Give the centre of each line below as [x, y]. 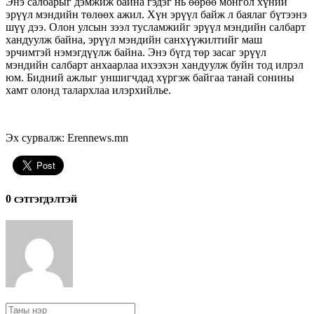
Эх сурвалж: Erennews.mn [67, 137]
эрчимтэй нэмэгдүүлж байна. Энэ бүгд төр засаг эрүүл [136, 52]
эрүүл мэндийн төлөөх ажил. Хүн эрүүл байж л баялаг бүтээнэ [156, 14]
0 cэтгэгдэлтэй [41, 199]
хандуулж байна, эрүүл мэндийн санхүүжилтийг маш [134, 39]
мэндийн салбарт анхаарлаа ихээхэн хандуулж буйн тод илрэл [155, 64]
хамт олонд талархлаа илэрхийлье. [88, 90]
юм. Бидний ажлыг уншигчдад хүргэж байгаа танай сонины [150, 77]
